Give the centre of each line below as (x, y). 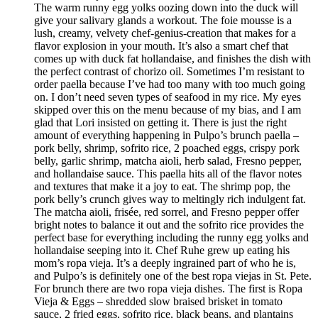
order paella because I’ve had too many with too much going (170, 84)
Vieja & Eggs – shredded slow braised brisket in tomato (158, 302)
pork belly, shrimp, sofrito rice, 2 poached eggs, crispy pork (167, 148)
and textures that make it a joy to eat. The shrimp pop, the (162, 187)
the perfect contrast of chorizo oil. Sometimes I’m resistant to (169, 72)
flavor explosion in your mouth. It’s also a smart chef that (161, 46)
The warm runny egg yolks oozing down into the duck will (166, 8)
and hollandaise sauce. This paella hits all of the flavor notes (168, 174)
